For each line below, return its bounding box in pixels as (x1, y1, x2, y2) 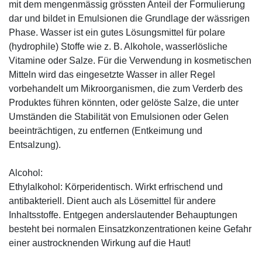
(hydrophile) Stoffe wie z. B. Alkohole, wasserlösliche (9, 41, 227, 51)
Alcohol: (9, 167, 43, 178)
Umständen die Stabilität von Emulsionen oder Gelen (9, 111, 229, 122)
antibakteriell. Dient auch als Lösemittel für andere (9, 195, 216, 206)
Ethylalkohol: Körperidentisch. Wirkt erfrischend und (9, 181, 223, 192)
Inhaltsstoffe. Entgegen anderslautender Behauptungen (9, 209, 237, 220)
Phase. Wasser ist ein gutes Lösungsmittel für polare (9, 27, 225, 37)
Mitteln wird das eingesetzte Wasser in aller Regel (9, 69, 215, 80)
